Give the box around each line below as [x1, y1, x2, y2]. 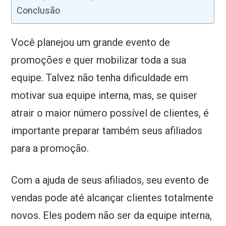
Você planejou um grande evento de [11, 36, 171, 49]
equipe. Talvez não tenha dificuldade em [11, 72, 189, 84]
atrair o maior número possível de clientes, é [11, 107, 209, 120]
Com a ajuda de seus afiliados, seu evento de [11, 174, 209, 187]
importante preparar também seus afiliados [11, 125, 203, 137]
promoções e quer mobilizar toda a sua [11, 54, 187, 67]
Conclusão [17, 5, 61, 16]
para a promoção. [11, 142, 89, 155]
